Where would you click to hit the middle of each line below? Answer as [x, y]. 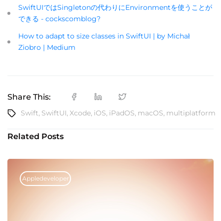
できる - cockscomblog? [59, 19]
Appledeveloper [45, 179]
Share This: [29, 97]
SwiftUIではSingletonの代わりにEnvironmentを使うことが [115, 8]
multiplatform [191, 113]
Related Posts [36, 137]
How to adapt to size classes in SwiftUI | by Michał [104, 36]
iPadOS [122, 113]
